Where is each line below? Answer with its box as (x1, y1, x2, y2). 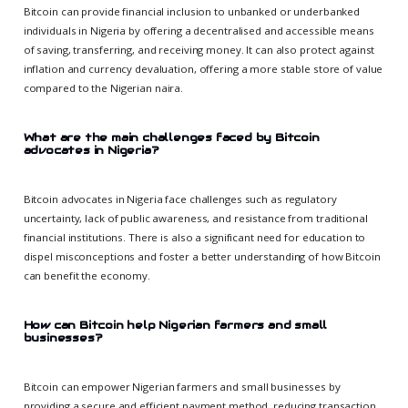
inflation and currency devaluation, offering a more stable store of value (23, 61, 383, 76)
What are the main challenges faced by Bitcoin (23, 130, 320, 145)
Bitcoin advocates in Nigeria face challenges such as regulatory (23, 191, 337, 206)
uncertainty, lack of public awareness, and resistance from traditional (23, 210, 368, 225)
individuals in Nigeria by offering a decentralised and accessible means (23, 23, 374, 37)
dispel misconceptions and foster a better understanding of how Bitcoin (23, 249, 381, 263)
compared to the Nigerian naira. (23, 80, 184, 95)
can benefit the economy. (23, 268, 150, 282)
